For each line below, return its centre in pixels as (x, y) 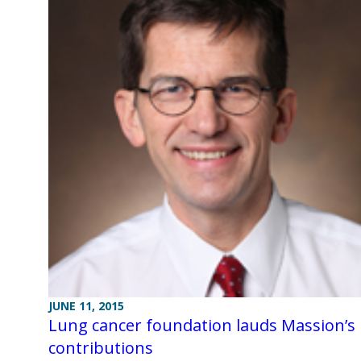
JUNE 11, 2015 (86, 305)
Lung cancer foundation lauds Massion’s (202, 325)
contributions (101, 347)
